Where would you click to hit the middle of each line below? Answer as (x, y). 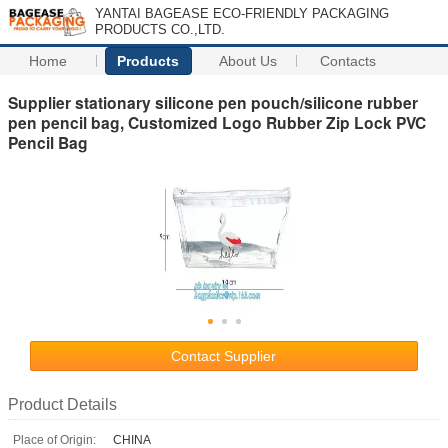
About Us (248, 61)
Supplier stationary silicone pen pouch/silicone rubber (213, 102)
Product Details (62, 404)
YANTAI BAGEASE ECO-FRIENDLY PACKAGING (242, 13)
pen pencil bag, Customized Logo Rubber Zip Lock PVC (217, 122)
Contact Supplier (224, 355)
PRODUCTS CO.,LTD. (160, 29)
